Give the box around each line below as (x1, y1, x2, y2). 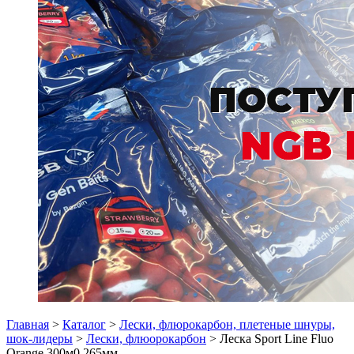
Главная (6, 318, 49, 331)
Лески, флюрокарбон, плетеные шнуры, (119, 318, 335, 331)
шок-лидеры (6, 332, 73, 345)
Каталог (62, 318, 106, 331)
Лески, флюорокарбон (86, 332, 206, 345)
